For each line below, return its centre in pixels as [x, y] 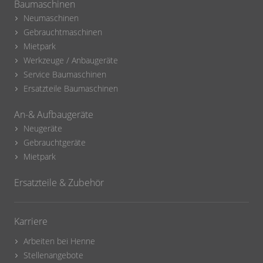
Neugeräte [43, 129]
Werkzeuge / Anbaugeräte [71, 60]
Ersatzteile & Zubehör [59, 183]
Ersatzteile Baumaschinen [71, 89]
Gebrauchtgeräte [55, 143]
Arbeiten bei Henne [59, 241]
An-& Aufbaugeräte [54, 115]
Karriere [31, 222]
